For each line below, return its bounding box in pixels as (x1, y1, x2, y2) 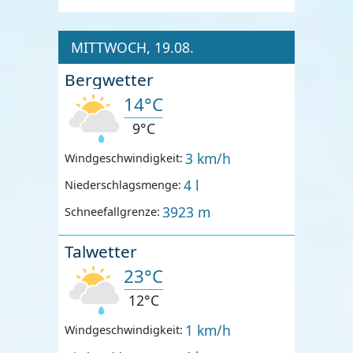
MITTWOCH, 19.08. (71, 37, 194, 57)
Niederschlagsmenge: (65, 177, 181, 193)
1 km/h (185, 320, 232, 340)
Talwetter (65, 240, 137, 262)
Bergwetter (65, 68, 154, 91)
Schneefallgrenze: (65, 204, 160, 220)
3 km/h (185, 148, 232, 168)
